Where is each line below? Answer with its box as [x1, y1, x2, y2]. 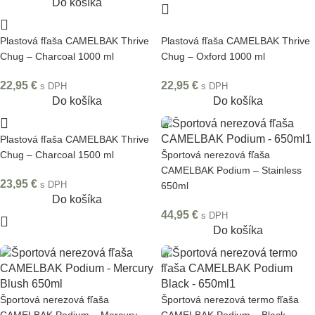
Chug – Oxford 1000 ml [161, 51, 265, 62]
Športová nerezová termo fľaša [161, 294, 299, 305]
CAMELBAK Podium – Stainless [161, 165, 302, 176]
